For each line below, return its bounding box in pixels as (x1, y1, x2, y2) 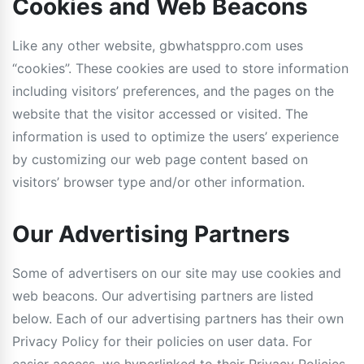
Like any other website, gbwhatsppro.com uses (12, 37, 303, 54)
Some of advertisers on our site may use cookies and (12, 265, 341, 281)
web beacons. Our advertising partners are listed (12, 288, 314, 304)
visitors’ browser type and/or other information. (12, 174, 305, 190)
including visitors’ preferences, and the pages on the (12, 83, 334, 99)
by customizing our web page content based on (12, 151, 308, 167)
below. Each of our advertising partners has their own (12, 310, 344, 327)
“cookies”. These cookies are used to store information (12, 60, 349, 76)
